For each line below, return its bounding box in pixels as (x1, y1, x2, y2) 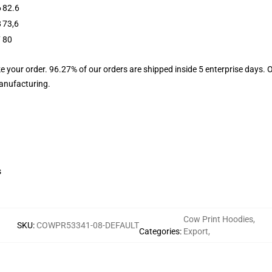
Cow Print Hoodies (183, 214, 253, 224)
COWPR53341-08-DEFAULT (36, 220, 139, 230)
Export (183, 226, 208, 236)
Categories (139, 226, 180, 236)
